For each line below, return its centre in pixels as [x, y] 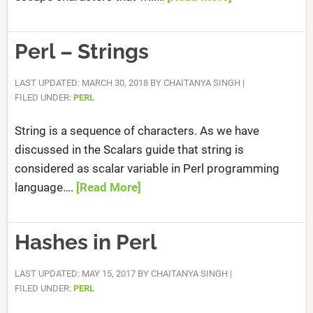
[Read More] [108, 187]
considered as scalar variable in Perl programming [147, 168]
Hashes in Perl [86, 242]
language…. [45, 187]
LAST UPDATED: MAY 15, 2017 [75, 274]
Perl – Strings [81, 51]
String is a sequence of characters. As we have [137, 131]
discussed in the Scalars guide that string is [129, 150]
